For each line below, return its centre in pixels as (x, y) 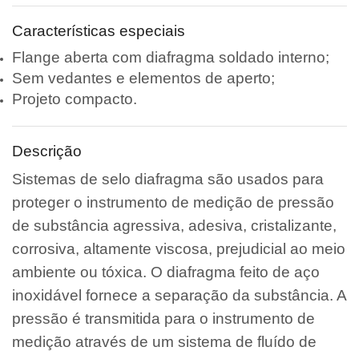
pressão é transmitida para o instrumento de (163, 319)
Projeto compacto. (75, 99)
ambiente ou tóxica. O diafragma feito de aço (166, 272)
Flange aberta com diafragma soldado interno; (171, 58)
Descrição (47, 151)
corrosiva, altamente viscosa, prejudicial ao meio (179, 249)
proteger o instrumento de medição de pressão (173, 203)
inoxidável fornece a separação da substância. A (179, 296)
